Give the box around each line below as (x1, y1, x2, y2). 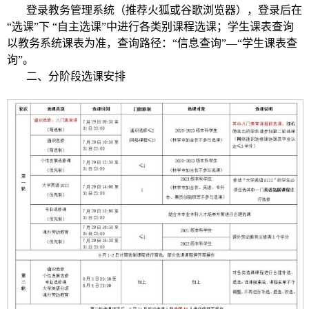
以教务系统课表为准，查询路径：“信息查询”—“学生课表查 (7, 37, 297, 50)
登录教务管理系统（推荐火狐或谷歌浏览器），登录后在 (26, 4, 302, 17)
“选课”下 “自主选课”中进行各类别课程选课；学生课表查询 (7, 21, 294, 33)
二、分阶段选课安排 (26, 70, 126, 83)
